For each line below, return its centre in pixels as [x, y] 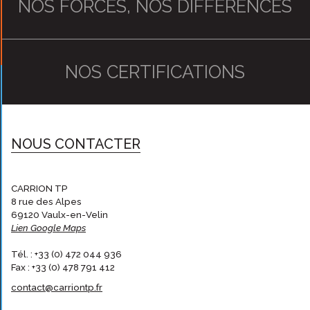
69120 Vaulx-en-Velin [60, 215]
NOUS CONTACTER [76, 144]
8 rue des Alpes [46, 202]
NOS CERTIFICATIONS [155, 72]
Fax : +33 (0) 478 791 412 [63, 268]
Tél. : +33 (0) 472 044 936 [66, 255]
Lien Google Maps [48, 228]
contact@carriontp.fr [57, 288]
